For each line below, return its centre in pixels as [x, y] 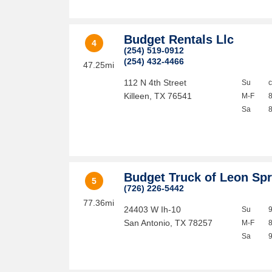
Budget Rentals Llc [179, 39]
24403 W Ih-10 [153, 209]
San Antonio [147, 223]
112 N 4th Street [155, 83]
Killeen [137, 96]
